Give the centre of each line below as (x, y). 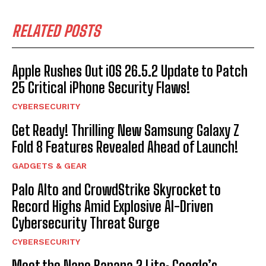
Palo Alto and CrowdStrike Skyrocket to (116, 189)
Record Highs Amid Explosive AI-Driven (113, 206)
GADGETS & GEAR (49, 165)
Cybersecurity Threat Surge (86, 223)
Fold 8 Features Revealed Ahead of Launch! (125, 147)
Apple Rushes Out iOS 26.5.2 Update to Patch (130, 71)
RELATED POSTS (56, 31)
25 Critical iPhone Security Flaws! (101, 87)
